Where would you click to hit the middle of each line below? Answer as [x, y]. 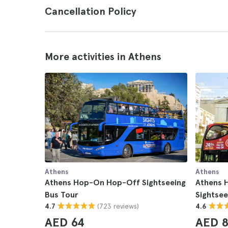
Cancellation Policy [91, 11]
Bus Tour [62, 195]
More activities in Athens [103, 56]
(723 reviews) [118, 206]
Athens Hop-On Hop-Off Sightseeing [115, 182]
